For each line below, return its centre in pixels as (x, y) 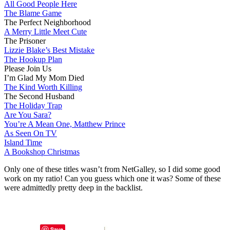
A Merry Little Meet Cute (45, 32)
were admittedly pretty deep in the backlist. (73, 188)
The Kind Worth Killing (43, 87)
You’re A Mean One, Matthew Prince (65, 124)
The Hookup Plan (33, 60)
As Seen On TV (31, 133)
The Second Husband (39, 97)
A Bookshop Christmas (42, 152)
